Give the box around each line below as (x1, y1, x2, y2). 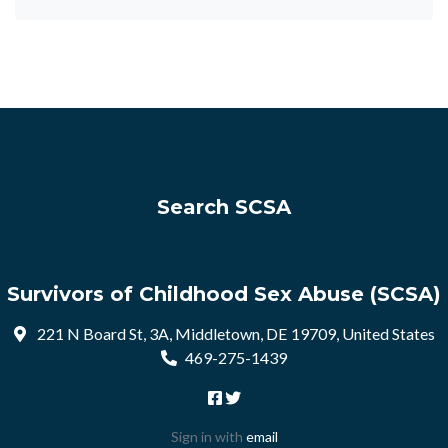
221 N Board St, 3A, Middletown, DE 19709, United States (33, 324, 435, 343)
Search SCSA (157, 195, 291, 219)
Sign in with (170, 428, 246, 445)
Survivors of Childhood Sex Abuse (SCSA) (7, 282, 441, 306)
